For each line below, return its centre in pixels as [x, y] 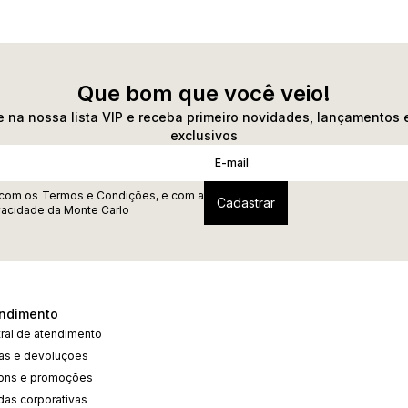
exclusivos [204, 135]
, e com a [180, 195]
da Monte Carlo [87, 210]
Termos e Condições [98, 195]
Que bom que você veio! [204, 93]
